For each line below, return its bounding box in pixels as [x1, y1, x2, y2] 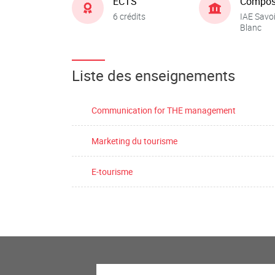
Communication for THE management [91, 104, 236, 116]
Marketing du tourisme [91, 135, 177, 147]
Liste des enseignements [72, 66, 235, 85]
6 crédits [113, 10, 145, 22]
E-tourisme [91, 166, 133, 177]
